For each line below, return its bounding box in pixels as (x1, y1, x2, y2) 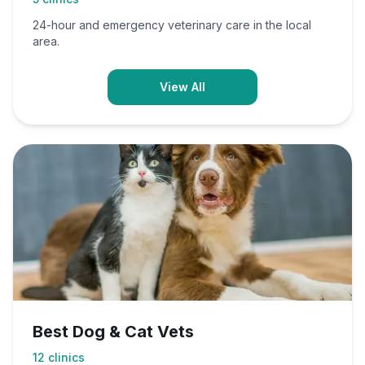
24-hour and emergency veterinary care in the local (33, 18, 311, 32)
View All (160, 80, 205, 94)
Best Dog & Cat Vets (33, 322, 194, 341)
